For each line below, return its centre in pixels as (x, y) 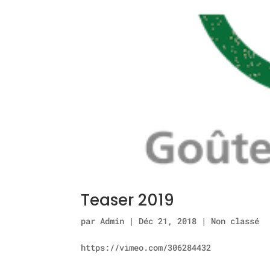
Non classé (235, 221)
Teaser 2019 (128, 200)
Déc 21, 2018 (168, 221)
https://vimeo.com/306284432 (146, 247)
